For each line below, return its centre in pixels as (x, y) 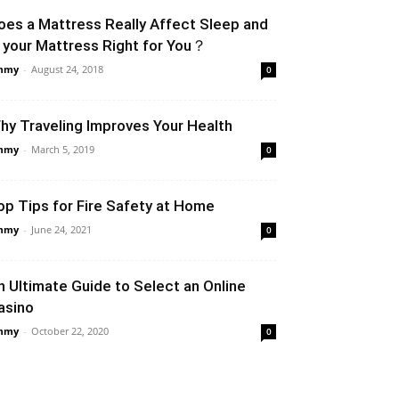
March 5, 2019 (63, 149)
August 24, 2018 (67, 69)
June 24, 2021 (61, 229)
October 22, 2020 (70, 331)
